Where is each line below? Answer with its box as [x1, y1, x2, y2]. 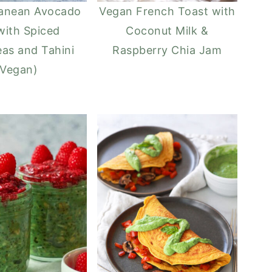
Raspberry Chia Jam [112, 43, 222, 56]
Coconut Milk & [126, 24, 209, 37]
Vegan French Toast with [99, 4, 236, 18]
